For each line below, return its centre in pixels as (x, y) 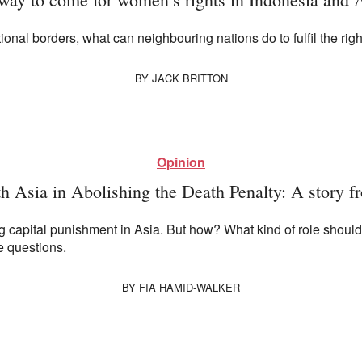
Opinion (181, 162)
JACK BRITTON (189, 78)
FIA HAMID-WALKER (189, 288)
